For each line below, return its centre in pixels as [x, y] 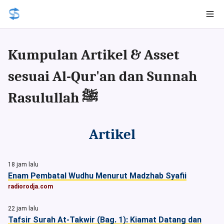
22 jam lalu [23, 208]
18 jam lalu [23, 164]
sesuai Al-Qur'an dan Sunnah [102, 76]
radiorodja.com [30, 186]
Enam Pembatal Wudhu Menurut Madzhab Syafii [97, 176]
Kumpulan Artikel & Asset [94, 55]
